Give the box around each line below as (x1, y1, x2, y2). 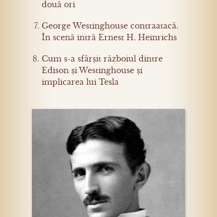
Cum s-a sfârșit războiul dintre (42, 54, 163, 63)
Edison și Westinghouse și (42, 65, 142, 75)
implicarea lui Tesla (42, 77, 119, 87)
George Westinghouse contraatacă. (42, 21, 178, 31)
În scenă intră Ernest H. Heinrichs (42, 32, 177, 42)
